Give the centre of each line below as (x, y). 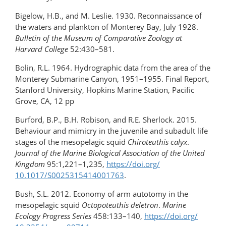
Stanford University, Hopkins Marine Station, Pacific (105, 90)
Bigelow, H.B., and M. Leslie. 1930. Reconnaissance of (108, 16)
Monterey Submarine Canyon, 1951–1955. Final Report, (112, 79)
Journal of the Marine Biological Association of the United (110, 153)
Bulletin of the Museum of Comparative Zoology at (99, 38)
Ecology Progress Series (53, 216)
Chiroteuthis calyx (157, 142)
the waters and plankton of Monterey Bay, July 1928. (107, 27)
